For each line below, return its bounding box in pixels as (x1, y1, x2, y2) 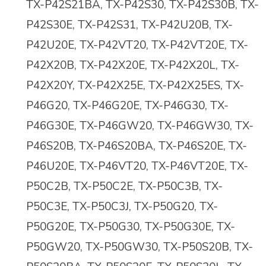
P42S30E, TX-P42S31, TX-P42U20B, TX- (26, 17, 233, 33)
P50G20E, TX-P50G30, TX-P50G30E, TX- (26, 219, 235, 235)
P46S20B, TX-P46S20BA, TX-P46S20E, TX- (26, 138, 247, 154)
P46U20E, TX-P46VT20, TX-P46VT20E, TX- (26, 159, 248, 175)
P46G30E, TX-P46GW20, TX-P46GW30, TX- (26, 118, 254, 134)
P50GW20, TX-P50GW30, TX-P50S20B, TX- (26, 239, 253, 255)
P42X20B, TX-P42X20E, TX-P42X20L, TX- (26, 58, 239, 74)
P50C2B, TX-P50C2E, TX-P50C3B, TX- (26, 179, 223, 195)
